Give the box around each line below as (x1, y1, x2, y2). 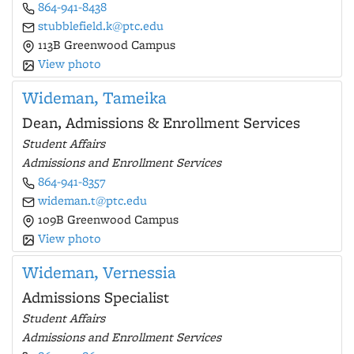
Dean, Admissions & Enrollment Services (22, 112, 300, 133)
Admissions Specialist (22, 287, 169, 307)
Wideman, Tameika (22, 86, 167, 109)
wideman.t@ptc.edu (38, 192, 147, 209)
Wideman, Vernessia (22, 261, 176, 284)
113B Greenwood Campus (35, 36, 175, 53)
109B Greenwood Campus (35, 211, 179, 228)
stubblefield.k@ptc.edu (38, 17, 164, 34)
